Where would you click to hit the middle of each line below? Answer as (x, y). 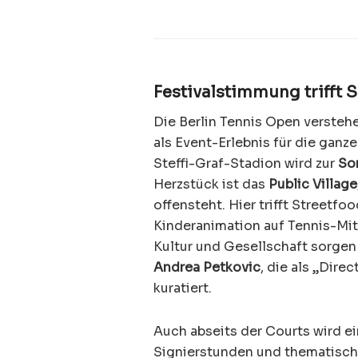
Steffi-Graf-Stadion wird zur (246, 163)
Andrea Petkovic (207, 267)
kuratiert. (183, 288)
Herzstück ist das (211, 184)
